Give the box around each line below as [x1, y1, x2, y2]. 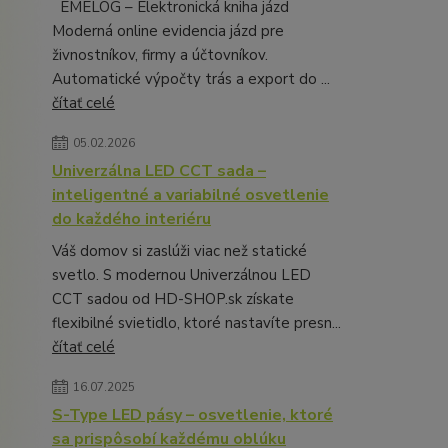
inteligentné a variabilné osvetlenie [52, 184, 329, 207]
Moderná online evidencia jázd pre [52, 21, 284, 42]
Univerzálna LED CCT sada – [52, 160, 266, 183]
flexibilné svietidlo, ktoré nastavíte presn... [52, 313, 341, 334]
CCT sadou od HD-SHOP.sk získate [52, 289, 294, 310]
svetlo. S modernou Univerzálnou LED [52, 265, 311, 286]
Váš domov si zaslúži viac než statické [52, 241, 307, 262]
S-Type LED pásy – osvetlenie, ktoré [52, 404, 333, 427]
